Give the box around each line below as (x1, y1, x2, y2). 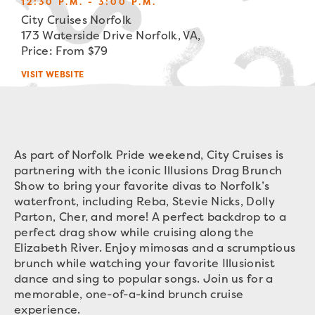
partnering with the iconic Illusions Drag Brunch (14, 162, 283, 178)
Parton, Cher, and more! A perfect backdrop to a (14, 209, 287, 224)
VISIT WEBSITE (21, 68, 84, 80)
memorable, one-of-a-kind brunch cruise (14, 286, 244, 302)
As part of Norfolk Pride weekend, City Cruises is (14, 147, 284, 162)
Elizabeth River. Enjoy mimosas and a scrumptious (14, 240, 296, 255)
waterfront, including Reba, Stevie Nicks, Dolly (14, 193, 276, 209)
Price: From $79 (21, 43, 108, 58)
